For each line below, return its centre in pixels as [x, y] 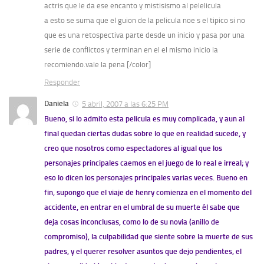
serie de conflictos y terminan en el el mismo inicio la [131, 50]
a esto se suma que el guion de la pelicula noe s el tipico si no [145, 21]
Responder [62, 82]
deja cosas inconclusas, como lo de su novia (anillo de [132, 222]
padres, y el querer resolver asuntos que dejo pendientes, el [143, 252]
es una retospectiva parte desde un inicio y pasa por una [151, 35]
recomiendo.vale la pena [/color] [98, 65]
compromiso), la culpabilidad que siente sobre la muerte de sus [148, 237]
